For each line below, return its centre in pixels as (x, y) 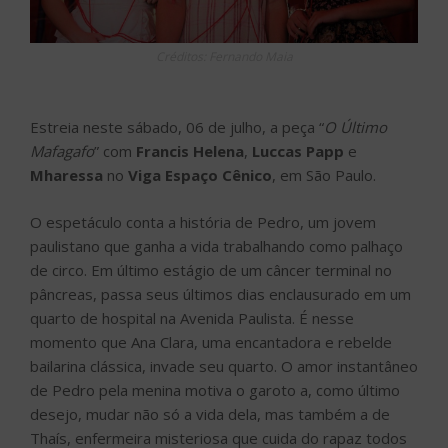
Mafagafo (62, 151)
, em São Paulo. (324, 175)
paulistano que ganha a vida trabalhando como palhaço (216, 245)
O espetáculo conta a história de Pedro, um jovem (203, 221)
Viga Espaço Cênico (200, 175)
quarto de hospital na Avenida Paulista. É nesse (192, 317)
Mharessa (66, 175)
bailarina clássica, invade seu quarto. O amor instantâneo (224, 365)
